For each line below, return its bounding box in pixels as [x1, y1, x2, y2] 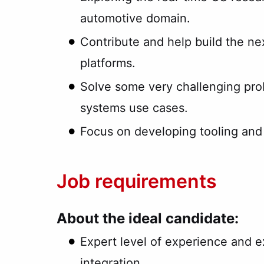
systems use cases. [80, 101, 188, 115]
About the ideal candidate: [57, 210, 239, 227]
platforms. [80, 56, 136, 71]
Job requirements [57, 170, 217, 193]
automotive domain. [80, 11, 190, 26]
